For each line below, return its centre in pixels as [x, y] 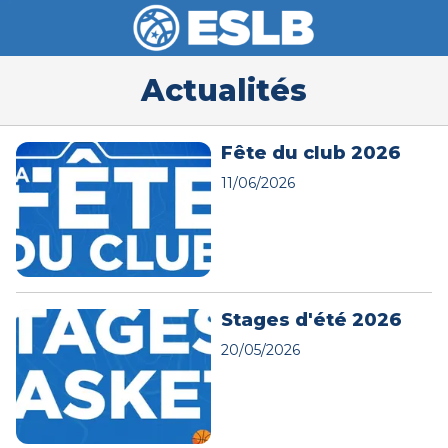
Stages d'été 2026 [311, 319]
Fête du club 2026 [310, 153]
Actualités [224, 90]
